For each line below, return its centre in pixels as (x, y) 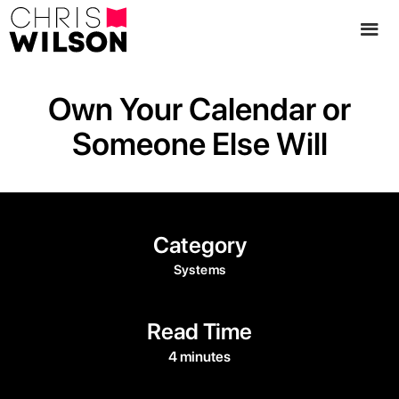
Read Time (199, 331)
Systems (199, 269)
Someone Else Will (199, 143)
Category (199, 244)
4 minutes (199, 356)
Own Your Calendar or (199, 109)
